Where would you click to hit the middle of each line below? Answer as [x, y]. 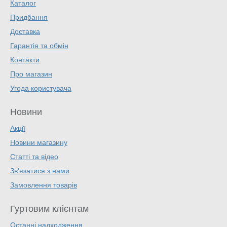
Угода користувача [41, 88]
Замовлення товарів [44, 185]
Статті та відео [34, 157]
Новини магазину [39, 143]
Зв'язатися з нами [40, 171]
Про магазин [31, 74]
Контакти [25, 60]
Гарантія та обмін [39, 46]
